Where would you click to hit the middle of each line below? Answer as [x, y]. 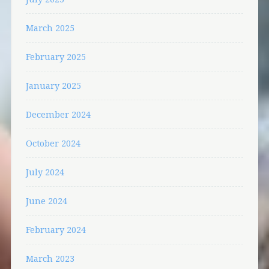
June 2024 [46, 201]
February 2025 [56, 56]
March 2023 [50, 258]
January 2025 [53, 85]
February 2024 [56, 229]
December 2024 [58, 114]
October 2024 [53, 143]
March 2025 [50, 28]
